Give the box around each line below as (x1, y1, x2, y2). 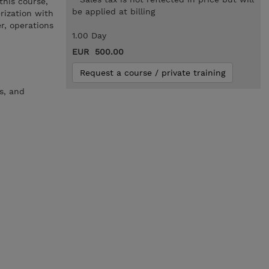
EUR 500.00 (71, 47, 124, 56)
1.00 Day (71, 31, 106, 40)
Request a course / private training (79, 68, 225, 77)
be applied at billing (71, 7, 155, 16)
